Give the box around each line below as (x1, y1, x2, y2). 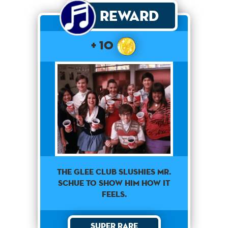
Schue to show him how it (58, 178, 170, 189)
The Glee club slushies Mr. (57, 166, 171, 178)
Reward (99, 7, 159, 25)
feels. (101, 189, 127, 200)
